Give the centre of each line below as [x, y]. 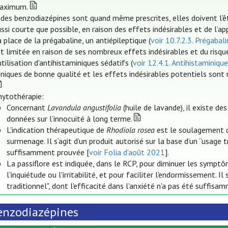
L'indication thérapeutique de [56, 130]
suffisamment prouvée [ [48, 152]
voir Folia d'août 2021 [127, 152]
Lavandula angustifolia [84, 108]
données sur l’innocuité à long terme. [69, 119]
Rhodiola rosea [130, 130]
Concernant [27, 108]
